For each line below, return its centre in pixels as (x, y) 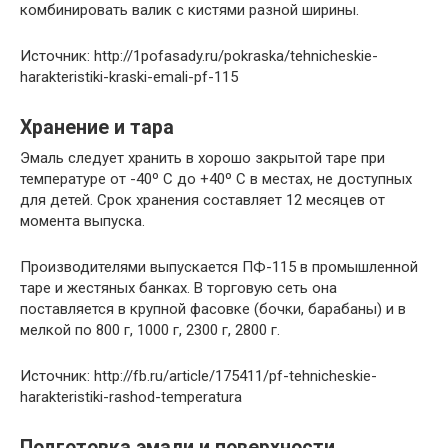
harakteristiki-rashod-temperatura (131, 397)
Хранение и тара (97, 128)
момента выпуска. (82, 221)
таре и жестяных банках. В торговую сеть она (178, 288)
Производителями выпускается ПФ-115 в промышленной (219, 267)
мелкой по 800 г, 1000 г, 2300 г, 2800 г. (150, 330)
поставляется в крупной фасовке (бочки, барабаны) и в (213, 309)
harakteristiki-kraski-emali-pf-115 (129, 77)
